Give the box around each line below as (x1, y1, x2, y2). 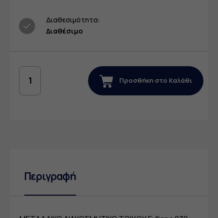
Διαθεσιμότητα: (46, 15, 100, 25)
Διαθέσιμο (46, 26, 83, 36)
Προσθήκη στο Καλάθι (118, 76, 192, 85)
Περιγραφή (24, 169, 76, 183)
